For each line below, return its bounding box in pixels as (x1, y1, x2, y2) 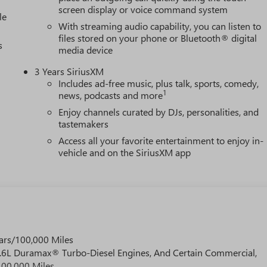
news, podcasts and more (58, 89, 163, 102)
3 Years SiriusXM (35, 65, 104, 78)
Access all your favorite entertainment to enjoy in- (58, 134, 264, 147)
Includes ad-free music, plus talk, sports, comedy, (58, 77, 259, 90)
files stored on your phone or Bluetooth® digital (58, 32, 257, 45)
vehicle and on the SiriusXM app (58, 146, 191, 159)
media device (58, 44, 113, 57)
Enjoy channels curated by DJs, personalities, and (58, 105, 259, 119)
